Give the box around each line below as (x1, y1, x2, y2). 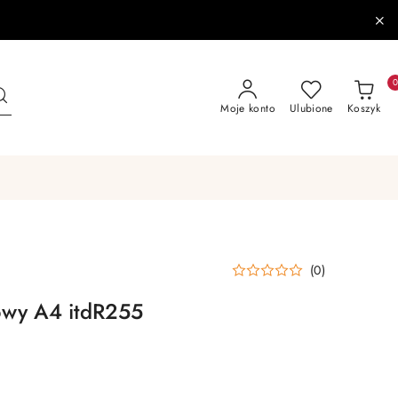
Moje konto (220, 100, 275, 116)
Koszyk (346, 100, 380, 116)
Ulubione (289, 100, 333, 116)
